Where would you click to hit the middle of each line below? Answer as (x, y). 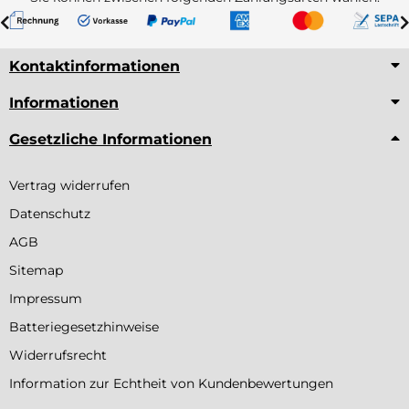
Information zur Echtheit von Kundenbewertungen (171, 383)
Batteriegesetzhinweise (84, 326)
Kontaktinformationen (94, 66)
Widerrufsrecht (58, 355)
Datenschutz (50, 213)
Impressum (46, 298)
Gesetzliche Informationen (110, 139)
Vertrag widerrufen (69, 185)
